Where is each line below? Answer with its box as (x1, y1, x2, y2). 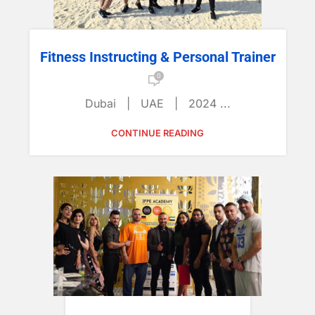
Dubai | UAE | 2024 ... (84, 96, 231, 110)
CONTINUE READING (111, 127, 204, 139)
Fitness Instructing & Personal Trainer (39, 49, 276, 65)
